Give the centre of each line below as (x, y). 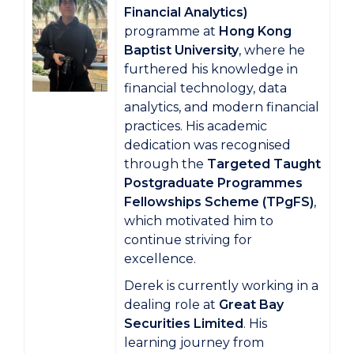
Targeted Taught (264, 164)
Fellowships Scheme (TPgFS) (219, 201)
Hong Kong (255, 31)
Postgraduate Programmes (213, 183)
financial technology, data (205, 88)
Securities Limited (184, 323)
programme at (171, 31)
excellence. (160, 258)
